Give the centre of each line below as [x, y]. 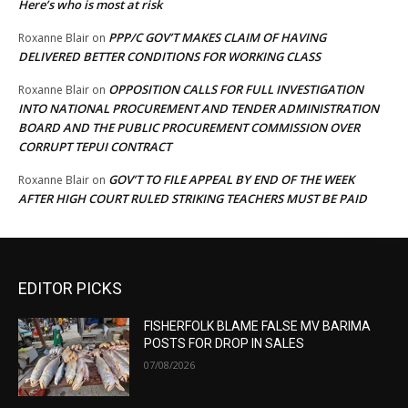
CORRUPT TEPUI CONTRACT [95, 147]
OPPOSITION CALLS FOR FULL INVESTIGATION [236, 90]
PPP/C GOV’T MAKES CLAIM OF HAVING [217, 38]
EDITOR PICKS [70, 289]
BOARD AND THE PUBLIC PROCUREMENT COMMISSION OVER [189, 128]
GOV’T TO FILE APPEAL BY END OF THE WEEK [231, 180]
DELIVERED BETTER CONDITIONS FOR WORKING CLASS [169, 57]
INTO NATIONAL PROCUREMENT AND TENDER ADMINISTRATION [199, 109]
